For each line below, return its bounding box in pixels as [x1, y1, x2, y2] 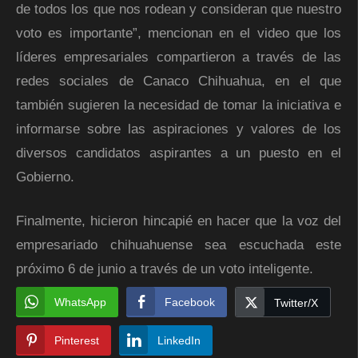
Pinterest [54, 334, 99, 348]
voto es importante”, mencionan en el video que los [16, 26, 341, 42]
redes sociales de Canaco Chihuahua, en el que [16, 74, 341, 89]
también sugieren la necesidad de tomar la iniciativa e [16, 97, 341, 113]
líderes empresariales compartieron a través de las [16, 50, 341, 66]
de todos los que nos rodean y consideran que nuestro [16, 2, 341, 18]
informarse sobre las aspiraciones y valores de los [16, 121, 341, 137]
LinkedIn [157, 334, 201, 348]
